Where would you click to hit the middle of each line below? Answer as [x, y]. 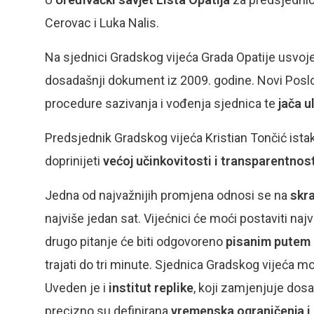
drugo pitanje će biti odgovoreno [135, 241]
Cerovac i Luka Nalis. [102, 23]
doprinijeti [74, 161]
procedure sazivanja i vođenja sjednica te [162, 103]
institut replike [151, 288]
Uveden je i [77, 288]
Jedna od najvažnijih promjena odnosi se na [168, 195]
